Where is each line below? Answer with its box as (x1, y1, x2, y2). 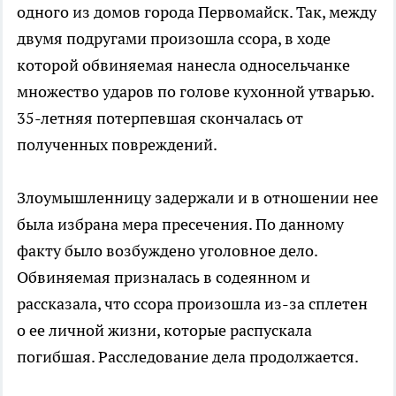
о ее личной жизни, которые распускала (17, 320, 312, 341)
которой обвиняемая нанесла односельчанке (17, 55, 350, 76)
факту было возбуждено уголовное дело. (17, 240, 317, 262)
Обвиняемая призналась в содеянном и (17, 267, 310, 288)
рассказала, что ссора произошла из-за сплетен (17, 293, 368, 315)
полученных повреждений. (17, 134, 217, 156)
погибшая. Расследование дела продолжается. (17, 346, 359, 368)
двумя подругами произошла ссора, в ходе (17, 28, 331, 49)
